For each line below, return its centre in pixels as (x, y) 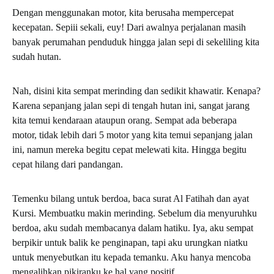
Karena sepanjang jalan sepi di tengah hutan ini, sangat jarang (131, 106)
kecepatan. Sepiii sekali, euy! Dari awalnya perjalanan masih (129, 27)
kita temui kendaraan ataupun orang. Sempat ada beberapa (124, 120)
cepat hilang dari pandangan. (68, 164)
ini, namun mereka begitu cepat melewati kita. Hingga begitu (129, 150)
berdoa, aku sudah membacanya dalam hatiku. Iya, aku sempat (133, 228)
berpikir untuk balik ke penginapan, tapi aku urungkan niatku (130, 243)
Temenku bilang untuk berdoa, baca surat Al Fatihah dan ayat (131, 198)
